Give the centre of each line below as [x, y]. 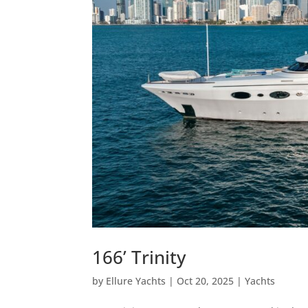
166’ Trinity [139, 257]
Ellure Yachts [136, 280]
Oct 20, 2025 [206, 280]
